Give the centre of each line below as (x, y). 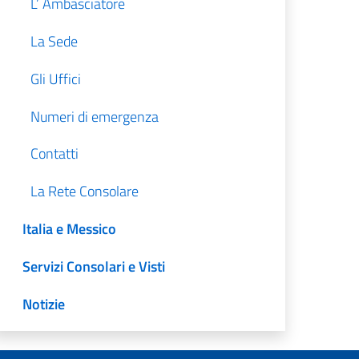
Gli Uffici (56, 79)
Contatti (55, 154)
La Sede (54, 42)
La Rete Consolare (85, 192)
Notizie (44, 304)
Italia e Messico (70, 229)
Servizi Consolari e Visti (94, 266)
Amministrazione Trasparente (113, 341)
